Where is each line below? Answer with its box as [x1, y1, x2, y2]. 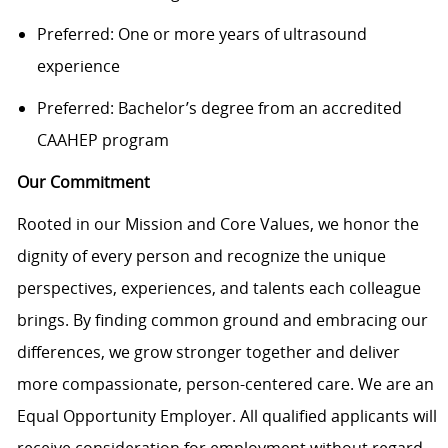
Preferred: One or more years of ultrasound [36, 22, 367, 45]
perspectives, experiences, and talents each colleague [16, 276, 421, 299]
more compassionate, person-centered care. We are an [16, 372, 434, 395]
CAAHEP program [36, 128, 169, 151]
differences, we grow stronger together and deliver [16, 340, 400, 363]
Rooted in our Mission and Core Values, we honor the [16, 212, 419, 235]
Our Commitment [16, 170, 150, 193]
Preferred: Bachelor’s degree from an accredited [36, 96, 402, 119]
